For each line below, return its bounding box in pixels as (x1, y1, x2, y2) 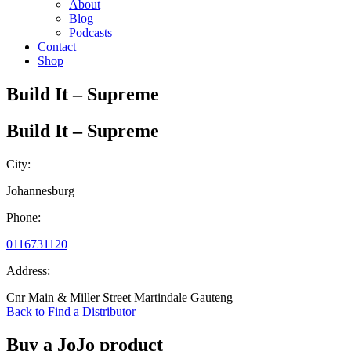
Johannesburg (6, 183, 74, 197)
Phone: (6, 210, 41, 224)
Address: (6, 263, 50, 277)
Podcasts (69, 26, 112, 39)
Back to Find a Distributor (6, 304, 136, 318)
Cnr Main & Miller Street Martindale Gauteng (6, 290, 233, 304)
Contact (38, 40, 76, 53)
